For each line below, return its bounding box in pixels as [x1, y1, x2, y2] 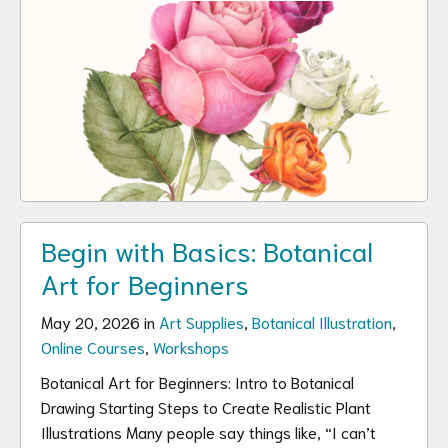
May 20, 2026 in [41, 311, 159, 332]
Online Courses [41, 336, 145, 357]
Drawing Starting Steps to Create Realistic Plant [41, 396, 371, 417]
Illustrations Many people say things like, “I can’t [41, 421, 376, 442]
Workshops [153, 336, 229, 357]
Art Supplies [159, 311, 244, 332]
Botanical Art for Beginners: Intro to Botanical [41, 371, 354, 392]
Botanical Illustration [252, 311, 392, 332]
